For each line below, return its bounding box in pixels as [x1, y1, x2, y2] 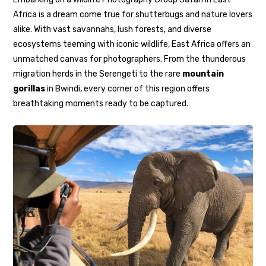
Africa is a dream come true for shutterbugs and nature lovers [13, 9, 253, 20]
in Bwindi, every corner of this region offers [45, 83, 210, 94]
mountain [182, 68, 224, 79]
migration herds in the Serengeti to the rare [13, 68, 183, 79]
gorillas [13, 83, 46, 94]
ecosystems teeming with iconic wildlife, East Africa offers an [13, 39, 251, 49]
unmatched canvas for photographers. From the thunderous [13, 53, 246, 64]
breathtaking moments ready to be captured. [13, 98, 189, 109]
